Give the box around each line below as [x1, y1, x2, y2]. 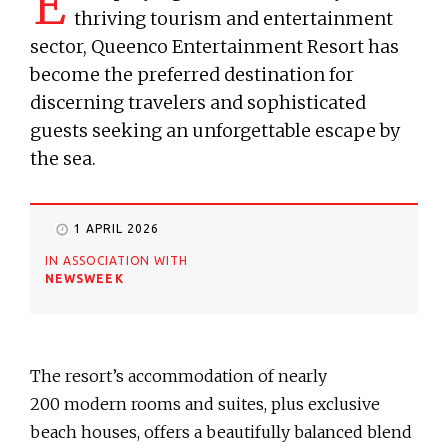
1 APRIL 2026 [74, 222, 159, 236]
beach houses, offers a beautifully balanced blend [30, 422, 412, 443]
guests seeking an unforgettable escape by [30, 119, 400, 143]
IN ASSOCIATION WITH [45, 254, 189, 268]
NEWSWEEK [45, 272, 124, 286]
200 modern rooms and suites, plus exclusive [30, 394, 380, 415]
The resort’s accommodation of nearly [30, 366, 327, 387]
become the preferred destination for [30, 63, 354, 87]
